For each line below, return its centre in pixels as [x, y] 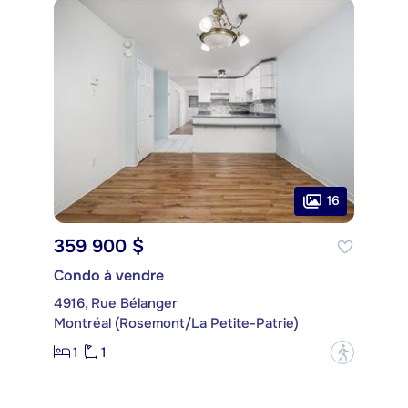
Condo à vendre [109, 275]
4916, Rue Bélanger [116, 303]
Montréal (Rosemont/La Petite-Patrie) [176, 323]
